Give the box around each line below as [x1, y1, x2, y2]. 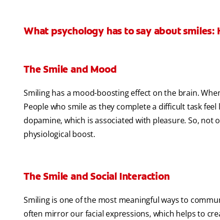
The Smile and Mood [24, 63, 117, 76]
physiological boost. [24, 129, 96, 140]
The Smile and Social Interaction [24, 170, 170, 183]
